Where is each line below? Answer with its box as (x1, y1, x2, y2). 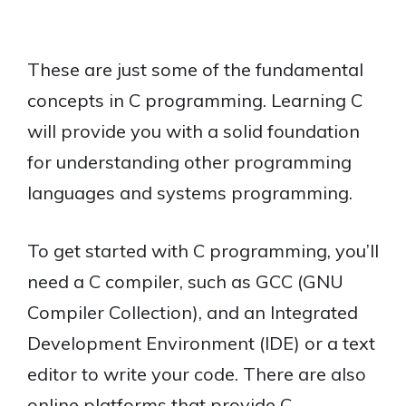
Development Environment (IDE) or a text (27, 332, 375, 354)
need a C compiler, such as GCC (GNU (27, 270, 343, 293)
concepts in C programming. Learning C (27, 89, 362, 111)
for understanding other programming (27, 150, 352, 173)
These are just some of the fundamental (27, 58, 363, 81)
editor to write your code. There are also (27, 362, 366, 385)
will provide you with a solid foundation (27, 120, 360, 142)
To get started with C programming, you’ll (27, 239, 379, 262)
